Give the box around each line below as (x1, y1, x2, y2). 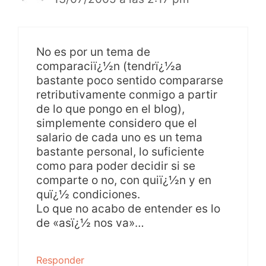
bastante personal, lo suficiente (36, 144, 204, 159)
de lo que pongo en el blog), (36, 102, 185, 116)
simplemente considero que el (36, 116, 197, 130)
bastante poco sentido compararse (36, 73, 223, 87)
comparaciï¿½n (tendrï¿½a (36, 59, 182, 73)
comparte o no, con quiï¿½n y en (36, 173, 211, 187)
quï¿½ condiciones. (36, 187, 140, 201)
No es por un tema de (36, 45, 150, 59)
